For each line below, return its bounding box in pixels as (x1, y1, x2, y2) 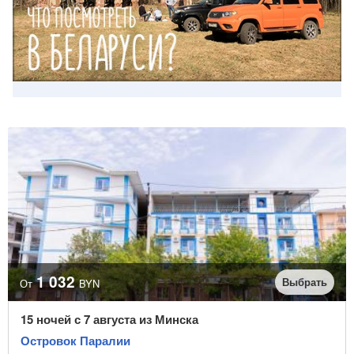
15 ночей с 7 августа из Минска (21, 311, 198, 329)
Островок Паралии (21, 332, 130, 350)
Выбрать (282, 274, 327, 290)
